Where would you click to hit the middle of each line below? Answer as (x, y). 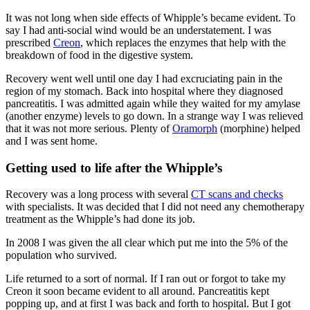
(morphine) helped (259, 128)
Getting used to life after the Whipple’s (114, 167)
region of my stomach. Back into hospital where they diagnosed (144, 91)
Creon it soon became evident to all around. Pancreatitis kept (137, 291)
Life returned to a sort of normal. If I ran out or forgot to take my (146, 279)
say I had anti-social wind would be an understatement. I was (138, 30)
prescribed (29, 42)
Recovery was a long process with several (98, 194)
